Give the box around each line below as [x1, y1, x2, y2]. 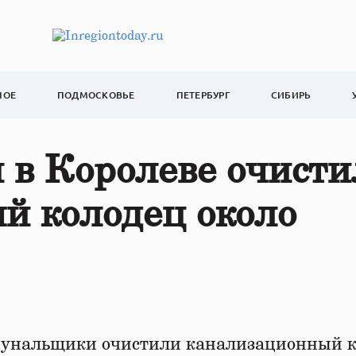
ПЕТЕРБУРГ [176, 88, 230, 102]
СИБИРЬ [270, 88, 311, 102]
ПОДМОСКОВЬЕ [57, 88, 135, 102]
